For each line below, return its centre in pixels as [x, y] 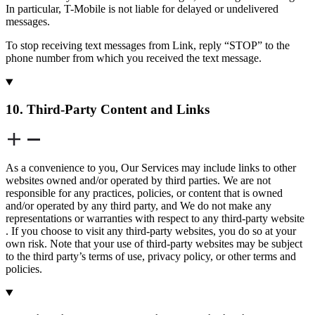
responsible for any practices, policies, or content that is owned [144, 193]
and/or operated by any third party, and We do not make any [139, 205]
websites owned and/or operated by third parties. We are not [138, 180]
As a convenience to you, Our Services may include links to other [151, 167]
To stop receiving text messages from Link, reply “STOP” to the [148, 46]
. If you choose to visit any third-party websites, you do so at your [151, 231]
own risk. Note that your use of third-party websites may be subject [154, 243]
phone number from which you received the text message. [134, 58]
